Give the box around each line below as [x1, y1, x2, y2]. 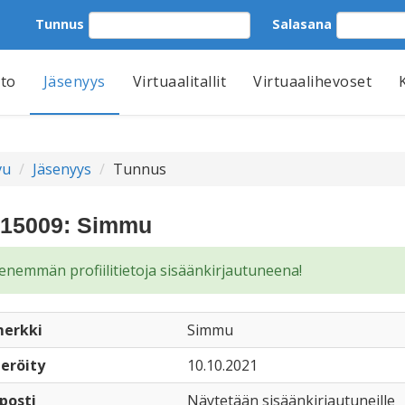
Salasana [272, 14, 332, 33]
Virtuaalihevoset [253, 71, 372, 91]
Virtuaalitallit [132, 71, 226, 91]
